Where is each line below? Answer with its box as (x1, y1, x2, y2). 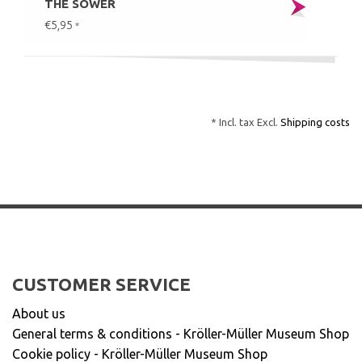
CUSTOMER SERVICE (12, 274, 191, 294)
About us (12, 306, 65, 321)
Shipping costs (280, 116, 350, 128)
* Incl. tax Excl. (211, 116, 280, 128)
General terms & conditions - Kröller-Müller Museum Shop (12, 326, 349, 341)
